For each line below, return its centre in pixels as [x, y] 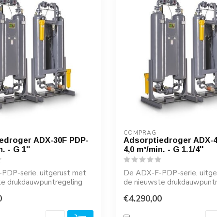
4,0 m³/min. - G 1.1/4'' [163, 149]
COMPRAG [140, 133]
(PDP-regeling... [150, 191]
